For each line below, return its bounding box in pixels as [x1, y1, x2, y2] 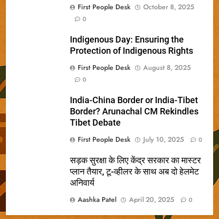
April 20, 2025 [129, 194, 174, 204]
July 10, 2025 [143, 134, 184, 144]
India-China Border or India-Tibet [70, 95, 198, 105]
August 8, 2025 [143, 62, 191, 72]
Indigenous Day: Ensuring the [70, 34, 184, 44]
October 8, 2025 [143, 1, 194, 12]
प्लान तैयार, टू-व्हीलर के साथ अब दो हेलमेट [70, 166, 199, 176]
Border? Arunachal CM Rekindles [70, 106, 198, 116]
